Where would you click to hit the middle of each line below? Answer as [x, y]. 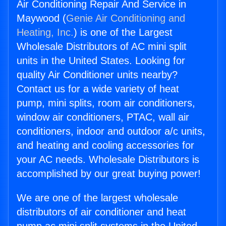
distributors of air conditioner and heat [101, 212]
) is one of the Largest [123, 33]
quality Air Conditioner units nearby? [97, 75]
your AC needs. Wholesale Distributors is [108, 160]
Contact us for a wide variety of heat [98, 89]
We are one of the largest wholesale [97, 198]
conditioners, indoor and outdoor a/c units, [111, 131]
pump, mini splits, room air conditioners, [106, 103]
